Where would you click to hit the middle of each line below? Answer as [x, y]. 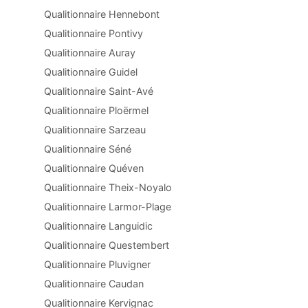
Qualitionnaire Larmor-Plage [108, 207]
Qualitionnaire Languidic [98, 226]
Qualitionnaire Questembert [107, 245]
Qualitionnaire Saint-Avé [99, 91]
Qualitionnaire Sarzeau [95, 130]
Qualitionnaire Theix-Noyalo [108, 187]
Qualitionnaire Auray [90, 53]
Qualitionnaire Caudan [94, 284]
